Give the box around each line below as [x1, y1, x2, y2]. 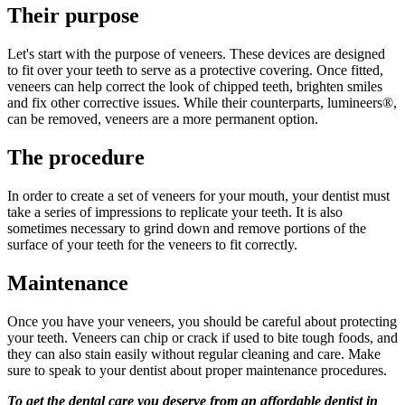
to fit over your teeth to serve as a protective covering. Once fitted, [7, 62, 383, 79]
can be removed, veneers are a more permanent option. [7, 111, 318, 127]
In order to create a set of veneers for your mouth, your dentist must [7, 188, 390, 204]
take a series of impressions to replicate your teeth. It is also [7, 204, 343, 221]
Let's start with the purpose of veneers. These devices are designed [7, 46, 385, 62]
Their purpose [7, 4, 139, 28]
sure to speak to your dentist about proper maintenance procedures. [7, 362, 387, 378]
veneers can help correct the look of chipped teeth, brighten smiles [7, 79, 382, 95]
